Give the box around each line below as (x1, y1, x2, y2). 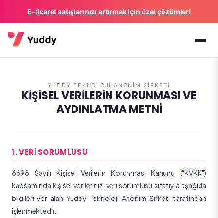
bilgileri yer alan (12, 194, 66, 202)
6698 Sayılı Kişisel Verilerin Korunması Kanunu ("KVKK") (12, 168, 206, 177)
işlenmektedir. (12, 206, 56, 215)
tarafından (170, 194, 207, 202)
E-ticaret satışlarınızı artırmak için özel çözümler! (27, 7, 191, 16)
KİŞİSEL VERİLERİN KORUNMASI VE (21, 88, 197, 103)
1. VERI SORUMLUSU (12, 147, 88, 157)
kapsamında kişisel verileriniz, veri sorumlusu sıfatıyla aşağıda (12, 181, 206, 190)
